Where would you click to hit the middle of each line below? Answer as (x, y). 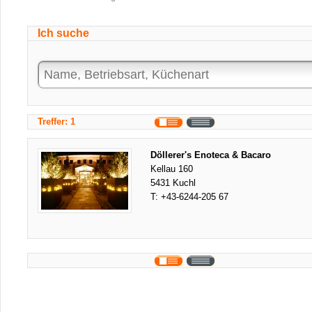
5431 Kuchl (173, 183)
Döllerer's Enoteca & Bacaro (211, 155)
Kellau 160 (172, 169)
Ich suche (63, 33)
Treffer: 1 (56, 122)
